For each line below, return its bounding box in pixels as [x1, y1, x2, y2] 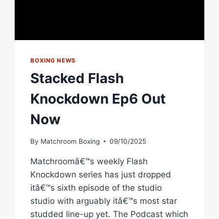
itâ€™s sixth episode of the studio [30, 182, 162, 193]
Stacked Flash [30, 70, 124, 87]
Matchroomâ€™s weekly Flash [30, 156, 148, 166]
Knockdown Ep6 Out [30, 90, 166, 108]
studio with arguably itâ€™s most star [30, 196, 177, 206]
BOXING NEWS [30, 57, 76, 65]
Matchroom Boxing [40, 137, 100, 145]
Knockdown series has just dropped [30, 169, 172, 179]
